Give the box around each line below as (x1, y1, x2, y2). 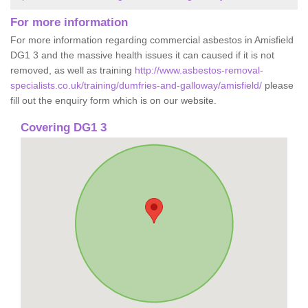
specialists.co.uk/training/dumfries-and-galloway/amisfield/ (10, 79, 262, 91)
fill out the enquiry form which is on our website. (10, 94, 217, 106)
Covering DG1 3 (21, 120, 107, 134)
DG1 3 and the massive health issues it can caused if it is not (10, 49, 274, 60)
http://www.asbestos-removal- (135, 64, 263, 76)
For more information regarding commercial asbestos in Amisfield (10, 34, 294, 45)
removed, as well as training (10, 64, 135, 76)
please (262, 79, 294, 91)
